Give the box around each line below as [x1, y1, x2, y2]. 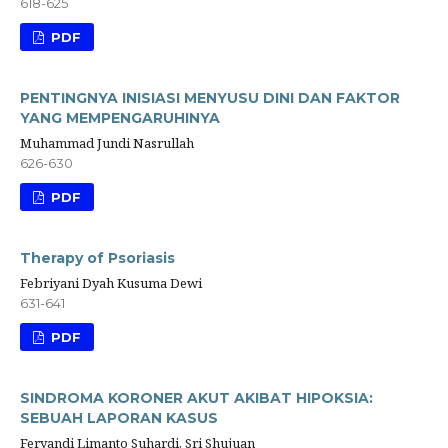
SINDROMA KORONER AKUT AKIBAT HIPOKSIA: [20, 389, 373, 408]
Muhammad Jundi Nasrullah [20, 134, 194, 153]
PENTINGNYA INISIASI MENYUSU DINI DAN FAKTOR [20, 89, 400, 108]
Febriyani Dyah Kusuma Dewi [20, 274, 202, 293]
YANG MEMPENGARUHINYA [20, 109, 220, 128]
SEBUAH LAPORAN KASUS [20, 409, 218, 428]
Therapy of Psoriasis [20, 249, 175, 268]
